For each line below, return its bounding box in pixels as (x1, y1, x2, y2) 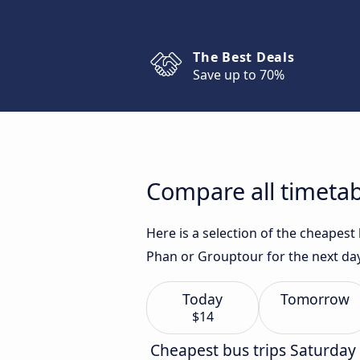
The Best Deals (193, 48, 295, 66)
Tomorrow (280, 289, 350, 309)
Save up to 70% (193, 66, 284, 84)
